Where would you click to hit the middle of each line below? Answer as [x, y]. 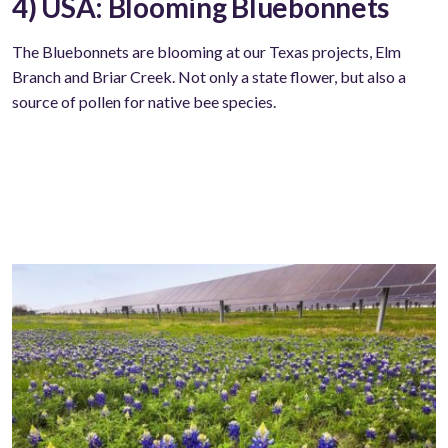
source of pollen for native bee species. [144, 101]
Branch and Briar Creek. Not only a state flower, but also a [209, 76]
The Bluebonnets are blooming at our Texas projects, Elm [206, 51]
